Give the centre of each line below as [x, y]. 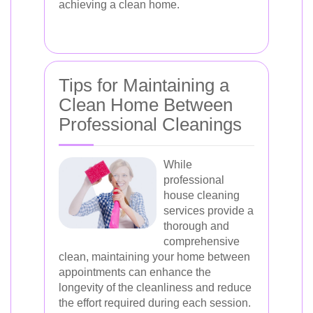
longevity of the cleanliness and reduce [155, 287]
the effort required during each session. [155, 303]
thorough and [196, 226]
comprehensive [202, 241]
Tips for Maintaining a [144, 85]
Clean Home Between [146, 105]
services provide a [209, 211]
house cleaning [202, 195]
